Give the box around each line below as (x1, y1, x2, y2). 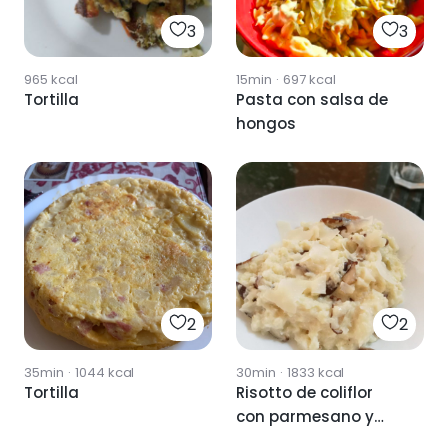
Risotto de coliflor (236, 382, 373, 404)
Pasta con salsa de (236, 89, 388, 111)
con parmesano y (236, 406, 374, 428)
